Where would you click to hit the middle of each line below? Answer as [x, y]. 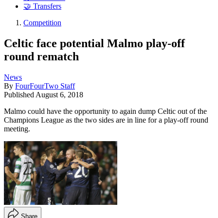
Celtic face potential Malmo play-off [94, 43]
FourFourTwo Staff [45, 86]
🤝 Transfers [42, 6]
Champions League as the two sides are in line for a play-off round [106, 120]
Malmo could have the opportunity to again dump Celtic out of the [105, 111]
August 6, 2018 [59, 94]
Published [20, 94]
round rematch [41, 56]
